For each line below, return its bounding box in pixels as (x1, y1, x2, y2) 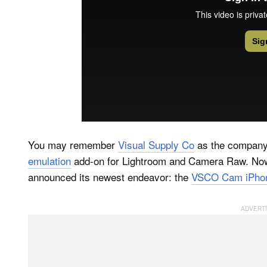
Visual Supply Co (118, 136, 194, 152)
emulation (28, 153, 71, 168)
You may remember (28, 136, 118, 152)
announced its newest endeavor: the (28, 169, 191, 184)
